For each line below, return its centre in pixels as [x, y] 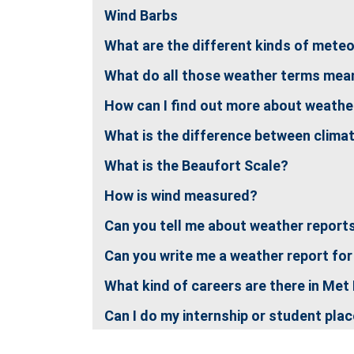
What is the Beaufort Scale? [196, 166]
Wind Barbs [141, 15]
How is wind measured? [181, 196]
